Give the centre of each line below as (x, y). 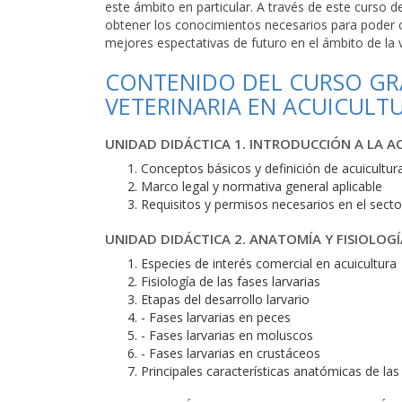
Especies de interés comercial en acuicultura (269, 263)
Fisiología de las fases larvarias (231, 281)
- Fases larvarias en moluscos (227, 335)
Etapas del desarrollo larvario (225, 299)
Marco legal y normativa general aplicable (262, 186)
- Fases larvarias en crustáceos (231, 353)
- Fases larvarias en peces (216, 317)
